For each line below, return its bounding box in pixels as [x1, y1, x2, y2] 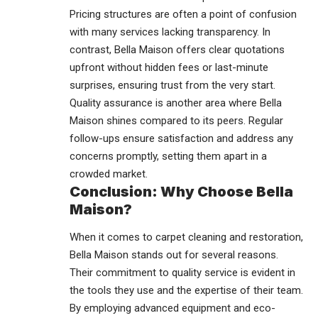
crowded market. [70, 167, 148, 180]
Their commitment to [70, 265, 169, 279]
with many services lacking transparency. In [70, 25, 270, 38]
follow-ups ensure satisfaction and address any [70, 131, 293, 145]
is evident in [238, 265, 295, 279]
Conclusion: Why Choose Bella [70, 182, 293, 200]
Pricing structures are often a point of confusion [70, 7, 297, 21]
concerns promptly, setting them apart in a [70, 149, 267, 163]
